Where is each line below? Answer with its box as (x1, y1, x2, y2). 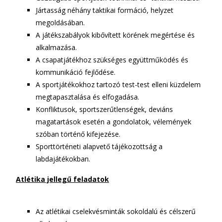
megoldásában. (36, 18, 85, 27)
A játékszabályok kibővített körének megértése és (36, 30, 195, 40)
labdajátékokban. (36, 154, 90, 164)
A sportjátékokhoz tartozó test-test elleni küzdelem (36, 80, 201, 89)
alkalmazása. (36, 43, 77, 52)
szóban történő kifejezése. (36, 129, 120, 139)
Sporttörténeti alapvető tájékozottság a (36, 142, 163, 151)
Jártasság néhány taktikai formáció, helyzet (36, 5, 173, 15)
